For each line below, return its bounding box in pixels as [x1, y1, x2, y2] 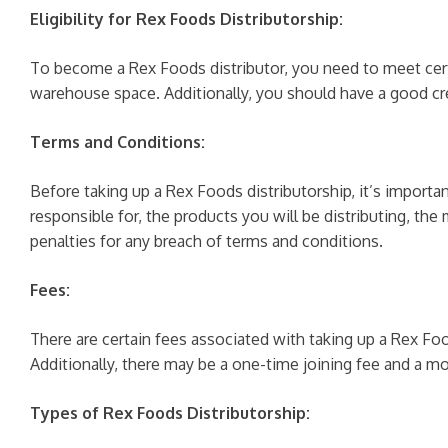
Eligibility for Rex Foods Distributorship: [30, 9, 343, 29]
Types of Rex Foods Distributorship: [30, 403, 310, 423]
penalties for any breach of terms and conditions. [30, 231, 383, 251]
